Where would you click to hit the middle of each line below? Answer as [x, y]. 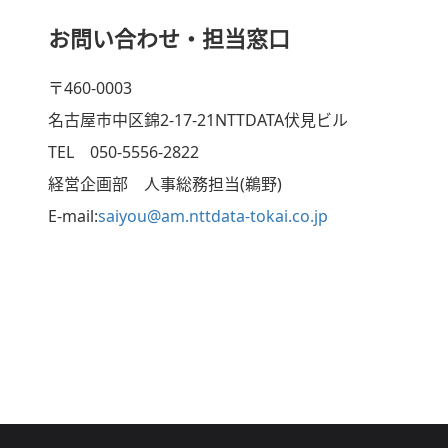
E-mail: [73, 216]
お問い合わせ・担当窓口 [169, 38]
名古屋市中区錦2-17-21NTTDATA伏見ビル [198, 120]
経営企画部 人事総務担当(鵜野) [165, 184]
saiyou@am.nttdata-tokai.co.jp [213, 216]
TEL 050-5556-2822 [123, 152]
